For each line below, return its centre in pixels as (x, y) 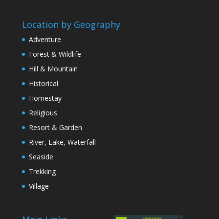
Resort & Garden (55, 128)
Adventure (45, 40)
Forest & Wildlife (55, 54)
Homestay (45, 98)
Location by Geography (71, 25)
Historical (43, 84)
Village (39, 186)
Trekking (42, 172)
